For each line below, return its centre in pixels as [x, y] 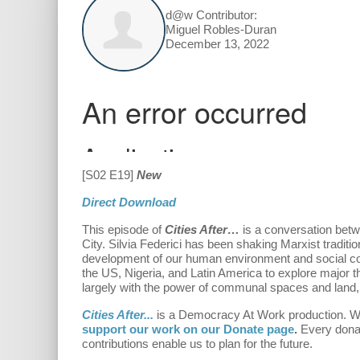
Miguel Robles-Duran [221, 30]
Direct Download [129, 202]
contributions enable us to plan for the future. [197, 344]
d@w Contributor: [211, 15]
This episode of [123, 230]
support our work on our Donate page [188, 329]
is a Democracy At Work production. [253, 315]
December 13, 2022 [217, 44]
